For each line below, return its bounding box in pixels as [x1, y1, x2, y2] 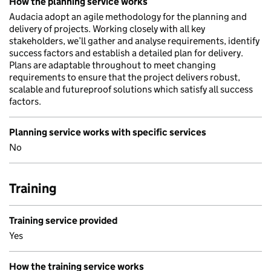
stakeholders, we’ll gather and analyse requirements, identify [9, 35, 260, 47]
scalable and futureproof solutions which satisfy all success [9, 83, 253, 95]
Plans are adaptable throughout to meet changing [9, 59, 216, 71]
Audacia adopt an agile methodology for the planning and [9, 11, 247, 22]
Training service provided [9, 215, 117, 226]
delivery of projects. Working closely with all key [9, 23, 205, 34]
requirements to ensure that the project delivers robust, [9, 71, 240, 83]
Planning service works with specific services [9, 126, 206, 138]
